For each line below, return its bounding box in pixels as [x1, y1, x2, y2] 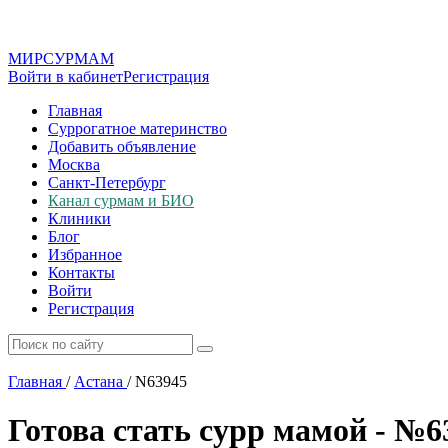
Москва [48, 156, 100, 173]
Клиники [48, 210, 111, 227]
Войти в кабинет [8, 68, 123, 85]
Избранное [48, 246, 122, 263]
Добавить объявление [48, 138, 196, 155]
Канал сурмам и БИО [48, 192, 194, 209]
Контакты [48, 264, 115, 281]
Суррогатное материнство [48, 120, 227, 137]
